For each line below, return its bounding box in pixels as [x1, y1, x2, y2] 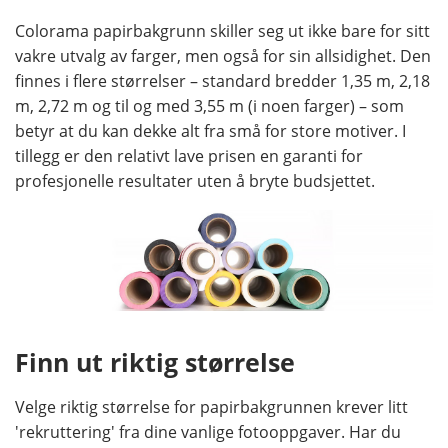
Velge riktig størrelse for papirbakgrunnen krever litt [15, 396, 408, 419]
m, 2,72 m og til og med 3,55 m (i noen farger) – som [15, 95, 404, 118]
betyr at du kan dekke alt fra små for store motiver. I [15, 120, 406, 143]
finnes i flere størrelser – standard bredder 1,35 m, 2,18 [15, 70, 430, 93]
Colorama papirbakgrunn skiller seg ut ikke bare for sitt [15, 20, 430, 43]
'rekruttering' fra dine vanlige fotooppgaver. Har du [15, 421, 401, 444]
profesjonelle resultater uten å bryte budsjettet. [15, 170, 375, 193]
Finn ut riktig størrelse [15, 345, 295, 380]
